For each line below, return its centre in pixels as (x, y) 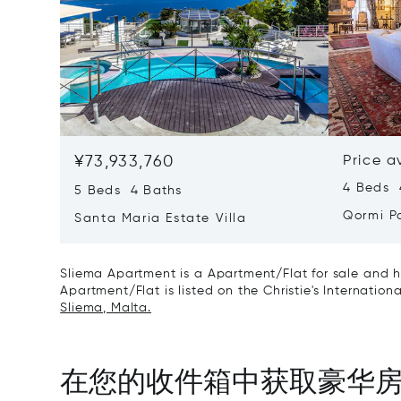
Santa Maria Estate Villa (161, 218)
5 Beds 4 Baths (128, 190)
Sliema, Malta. (106, 307)
